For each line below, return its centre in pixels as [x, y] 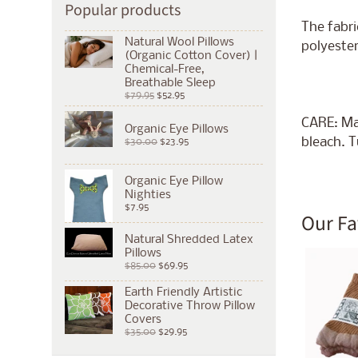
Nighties [148, 195]
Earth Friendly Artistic [183, 293]
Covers [143, 320]
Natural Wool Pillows [179, 43]
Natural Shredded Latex [189, 239]
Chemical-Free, [165, 70]
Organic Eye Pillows [177, 130]
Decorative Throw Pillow [190, 306]
